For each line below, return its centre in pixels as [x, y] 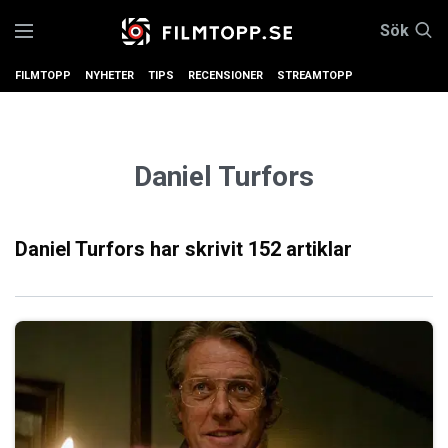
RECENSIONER [225, 75]
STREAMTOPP [315, 75]
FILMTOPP [43, 75]
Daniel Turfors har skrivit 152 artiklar [183, 249]
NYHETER [109, 75]
